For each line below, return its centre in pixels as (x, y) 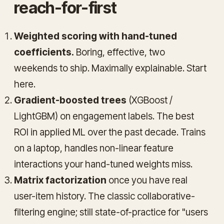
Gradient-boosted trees (70, 100)
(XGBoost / (149, 100)
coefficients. (44, 52)
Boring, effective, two (119, 52)
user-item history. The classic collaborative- (104, 196)
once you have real (147, 180)
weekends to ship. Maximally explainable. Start (110, 68)
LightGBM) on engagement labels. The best (104, 116)
